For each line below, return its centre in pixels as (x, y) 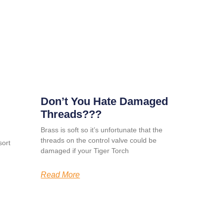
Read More (60, 174)
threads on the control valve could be (99, 140)
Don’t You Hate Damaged (105, 101)
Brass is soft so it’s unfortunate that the (102, 130)
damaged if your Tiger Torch (85, 150)
